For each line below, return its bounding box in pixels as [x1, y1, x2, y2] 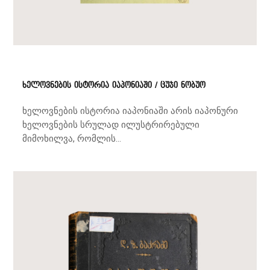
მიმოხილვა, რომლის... [22, 133, 122, 145]
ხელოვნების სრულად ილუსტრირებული [22, 119, 200, 131]
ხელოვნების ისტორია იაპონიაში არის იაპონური [22, 105, 239, 117]
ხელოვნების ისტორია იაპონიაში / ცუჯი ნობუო [22, 80, 206, 90]
